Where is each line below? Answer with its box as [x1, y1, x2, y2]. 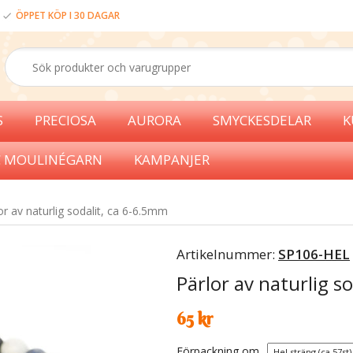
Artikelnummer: [176, 245, 278, 263]
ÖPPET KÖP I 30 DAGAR [16, 9, 120, 22]
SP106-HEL [278, 245, 350, 263]
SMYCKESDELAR [213, 111, 311, 129]
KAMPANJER [134, 150, 210, 169]
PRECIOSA [35, 111, 96, 129]
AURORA [128, 111, 181, 129]
